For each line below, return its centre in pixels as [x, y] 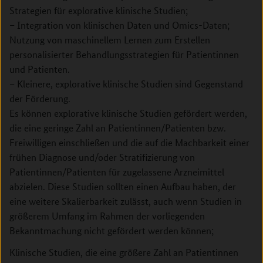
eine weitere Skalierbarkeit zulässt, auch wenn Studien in [126, 201]
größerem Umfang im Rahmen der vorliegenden [107, 216]
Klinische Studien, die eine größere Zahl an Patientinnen [124, 252]
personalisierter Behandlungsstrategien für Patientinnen [124, 54]
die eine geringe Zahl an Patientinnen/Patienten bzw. [118, 128]
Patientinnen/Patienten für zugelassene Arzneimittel [117, 172]
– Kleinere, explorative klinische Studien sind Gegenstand [126, 84]
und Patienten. [40, 69]
